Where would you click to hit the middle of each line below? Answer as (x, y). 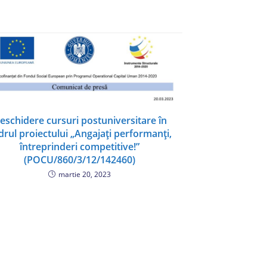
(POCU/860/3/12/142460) (80, 159)
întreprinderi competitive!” (80, 146)
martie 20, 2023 (85, 174)
